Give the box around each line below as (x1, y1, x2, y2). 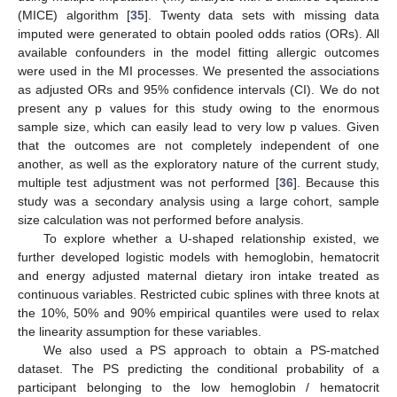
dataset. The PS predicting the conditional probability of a (18, 362, 379, 377)
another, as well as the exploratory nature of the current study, (18, 157, 379, 172)
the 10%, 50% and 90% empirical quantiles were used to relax (18, 306, 379, 321)
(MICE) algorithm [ (18, 8, 130, 23)
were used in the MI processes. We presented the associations (18, 64, 379, 79)
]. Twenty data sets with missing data (144, 8, 379, 23)
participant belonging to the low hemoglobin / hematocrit (18, 380, 379, 395)
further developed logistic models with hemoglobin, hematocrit (18, 250, 379, 265)
